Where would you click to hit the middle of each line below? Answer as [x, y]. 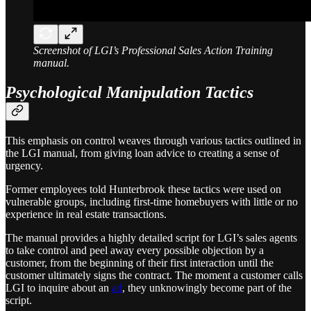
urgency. [24, 165]
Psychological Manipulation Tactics [129, 92]
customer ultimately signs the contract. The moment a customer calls [154, 275]
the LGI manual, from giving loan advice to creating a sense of [142, 153]
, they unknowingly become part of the [207, 287]
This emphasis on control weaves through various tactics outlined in [153, 140]
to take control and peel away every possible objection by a [135, 250]
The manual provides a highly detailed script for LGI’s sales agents [151, 237]
